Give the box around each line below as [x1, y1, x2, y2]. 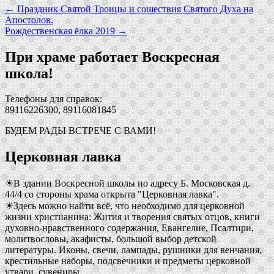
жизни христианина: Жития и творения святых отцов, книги [5, 212, 260, 223]
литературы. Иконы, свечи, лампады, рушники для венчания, [5, 245, 262, 256]
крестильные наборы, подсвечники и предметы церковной [5, 256, 251, 267]
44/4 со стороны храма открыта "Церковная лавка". [5, 189, 219, 200]
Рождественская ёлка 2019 [5, 25, 117, 36]
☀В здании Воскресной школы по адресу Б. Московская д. [5, 178, 250, 189]
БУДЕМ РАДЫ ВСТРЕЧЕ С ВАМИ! [5, 125, 156, 136]
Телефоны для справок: [5, 94, 102, 105]
